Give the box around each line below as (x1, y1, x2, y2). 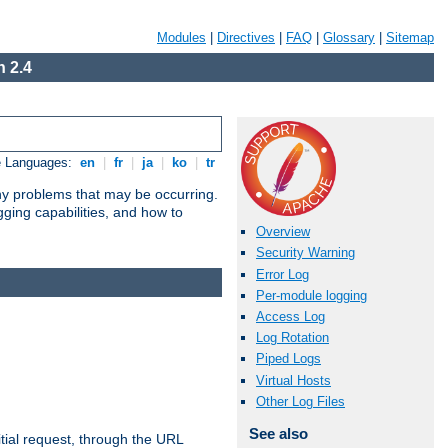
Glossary (323, 30, 375, 45)
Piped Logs (256, 351, 321, 367)
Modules (157, 30, 206, 45)
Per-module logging (256, 287, 367, 303)
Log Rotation (256, 330, 329, 346)
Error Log (256, 266, 309, 282)
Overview (256, 224, 310, 240)
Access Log (256, 308, 325, 324)
